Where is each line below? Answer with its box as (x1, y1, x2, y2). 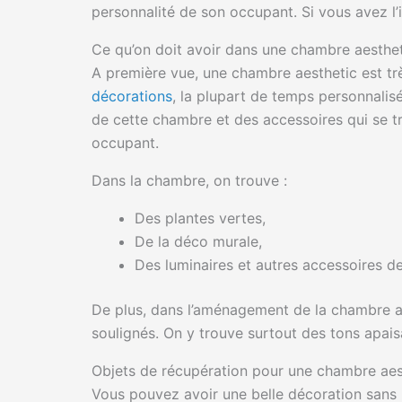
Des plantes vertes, (135, 209, 266, 228)
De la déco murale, (135, 232, 262, 251)
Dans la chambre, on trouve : (92, 171, 287, 190)
